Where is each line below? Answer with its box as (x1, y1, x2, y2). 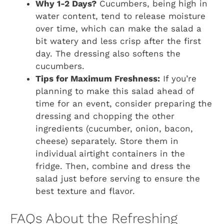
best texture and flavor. (35, 186, 135, 196)
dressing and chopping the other (35, 111, 174, 121)
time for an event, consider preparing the (35, 98, 212, 109)
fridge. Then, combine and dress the (35, 161, 190, 171)
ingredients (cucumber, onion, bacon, (35, 123, 193, 134)
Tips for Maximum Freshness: (35, 73, 160, 84)
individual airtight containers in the (35, 148, 185, 159)
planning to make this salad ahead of (35, 86, 194, 96)
